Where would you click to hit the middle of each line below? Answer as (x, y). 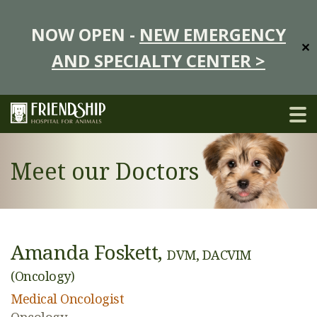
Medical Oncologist (67, 299)
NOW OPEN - (85, 34)
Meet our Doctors (105, 171)
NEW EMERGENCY (213, 34)
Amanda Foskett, (89, 252)
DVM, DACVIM (209, 255)
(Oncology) (42, 276)
